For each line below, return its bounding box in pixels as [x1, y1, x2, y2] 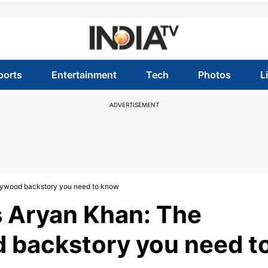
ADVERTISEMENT [109, 101, 159, 108]
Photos [198, 69, 232, 81]
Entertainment [51, 69, 117, 81]
